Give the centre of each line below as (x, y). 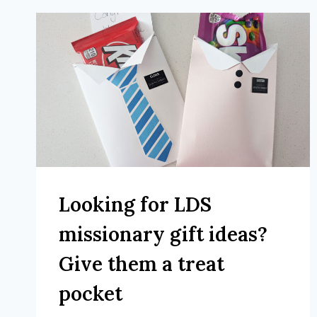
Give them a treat (142, 264)
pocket (91, 293)
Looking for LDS (135, 204)
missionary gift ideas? (163, 234)
